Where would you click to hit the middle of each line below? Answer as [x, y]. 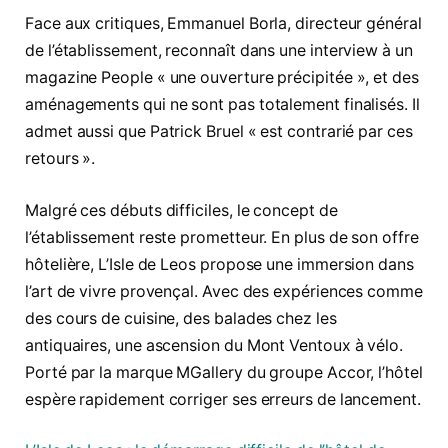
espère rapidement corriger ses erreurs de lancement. [223, 399]
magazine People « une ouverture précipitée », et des [222, 78]
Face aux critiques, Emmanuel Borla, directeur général [223, 24]
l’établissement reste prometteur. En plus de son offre [222, 237]
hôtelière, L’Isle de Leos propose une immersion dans [219, 264]
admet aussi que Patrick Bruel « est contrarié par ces [219, 132]
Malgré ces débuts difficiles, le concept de [181, 210]
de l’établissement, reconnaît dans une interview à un [219, 51]
